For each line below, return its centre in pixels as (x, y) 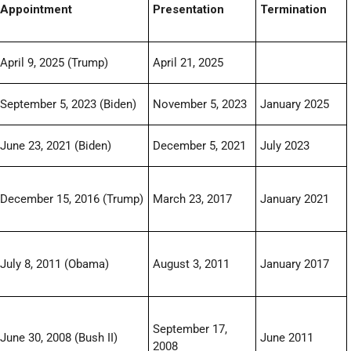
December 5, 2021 (200, 146)
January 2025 (295, 105)
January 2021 (295, 199)
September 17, (190, 329)
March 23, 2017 (193, 199)
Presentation (189, 10)
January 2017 (295, 264)
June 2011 (287, 338)
